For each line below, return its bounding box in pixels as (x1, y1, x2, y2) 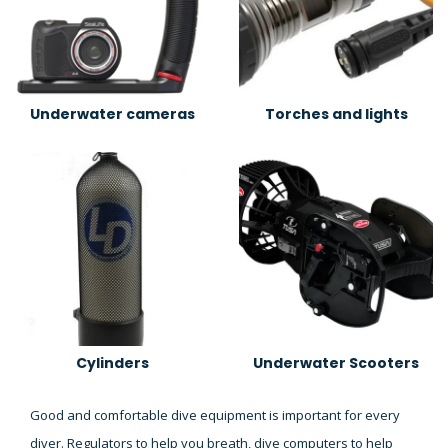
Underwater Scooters (253, 353, 419, 373)
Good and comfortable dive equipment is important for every (30, 406, 400, 424)
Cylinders (75, 353, 149, 373)
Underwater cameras (29, 104, 195, 124)
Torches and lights (264, 104, 408, 124)
